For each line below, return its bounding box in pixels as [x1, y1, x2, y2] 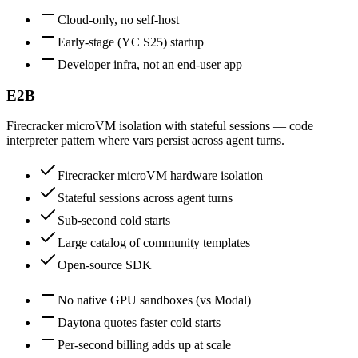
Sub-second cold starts [58, 213, 170, 228]
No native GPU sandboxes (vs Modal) [58, 293, 251, 308]
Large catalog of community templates [58, 236, 250, 250]
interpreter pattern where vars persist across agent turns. [6, 133, 284, 148]
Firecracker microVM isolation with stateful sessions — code [6, 119, 313, 133]
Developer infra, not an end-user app [58, 57, 242, 71]
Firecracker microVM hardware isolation [58, 169, 263, 183]
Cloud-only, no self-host [58, 12, 179, 26]
